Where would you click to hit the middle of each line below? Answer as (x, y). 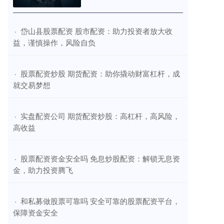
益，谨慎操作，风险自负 (54, 42)
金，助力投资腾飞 (43, 169)
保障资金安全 (35, 212)
